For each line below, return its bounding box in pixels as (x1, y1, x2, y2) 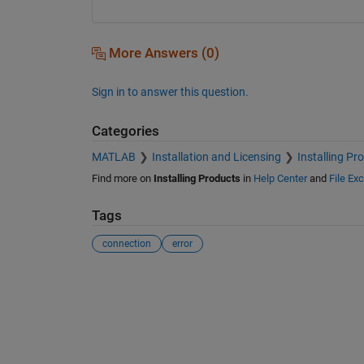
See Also (90, 272, 158, 292)
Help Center (253, 172, 307, 185)
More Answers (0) (105, 45, 219, 61)
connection (102, 237, 151, 249)
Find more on (91, 172, 154, 185)
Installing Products (153, 172, 240, 185)
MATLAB (91, 150, 136, 164)
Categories (91, 123, 159, 139)
